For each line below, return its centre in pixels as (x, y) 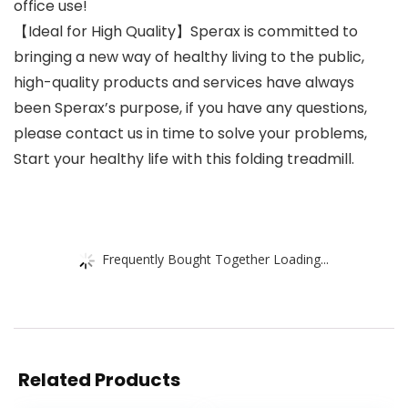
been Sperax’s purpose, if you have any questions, (190, 108)
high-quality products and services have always (184, 83)
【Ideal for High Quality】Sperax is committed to (186, 32)
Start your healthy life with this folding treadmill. (184, 159)
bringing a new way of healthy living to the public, (189, 57)
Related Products (99, 380)
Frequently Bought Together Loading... (215, 259)
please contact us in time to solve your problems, (190, 134)
